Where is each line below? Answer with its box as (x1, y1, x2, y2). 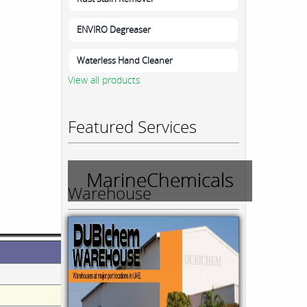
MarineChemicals (86, 166, 234, 193)
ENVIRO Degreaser (77, 23, 151, 36)
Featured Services (68, 114, 197, 138)
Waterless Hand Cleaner (77, 53, 173, 66)
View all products (68, 73, 140, 86)
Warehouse (68, 181, 151, 204)
